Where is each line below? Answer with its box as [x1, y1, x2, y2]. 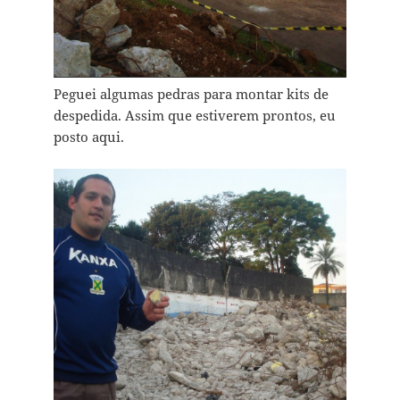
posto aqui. [53, 128, 124, 146]
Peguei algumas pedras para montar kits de [53, 85, 329, 104]
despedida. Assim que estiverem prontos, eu [53, 106, 336, 125]
